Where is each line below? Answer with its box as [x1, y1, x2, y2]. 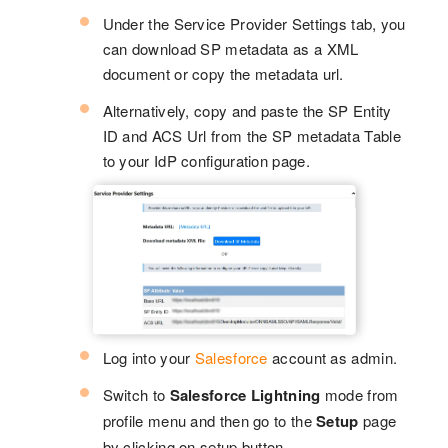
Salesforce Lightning [169, 383, 321, 406]
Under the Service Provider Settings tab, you [102, 12, 406, 34]
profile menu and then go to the [102, 409, 317, 431]
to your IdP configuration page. [102, 149, 310, 171]
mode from [320, 383, 399, 405]
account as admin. [267, 346, 398, 368]
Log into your [102, 346, 195, 368]
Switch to [102, 383, 170, 405]
